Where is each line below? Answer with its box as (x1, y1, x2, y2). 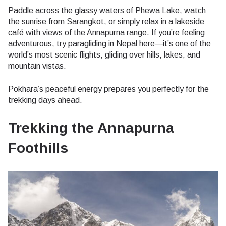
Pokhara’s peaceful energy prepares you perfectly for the (8, 84, 209, 93)
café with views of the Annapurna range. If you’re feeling (8, 28, 205, 37)
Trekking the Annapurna (8, 120, 174, 136)
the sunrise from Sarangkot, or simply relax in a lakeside (8, 17, 204, 26)
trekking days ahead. (8, 95, 82, 104)
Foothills (8, 140, 68, 156)
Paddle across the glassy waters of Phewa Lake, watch (8, 6, 206, 15)
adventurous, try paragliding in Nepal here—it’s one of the (8, 39, 211, 48)
